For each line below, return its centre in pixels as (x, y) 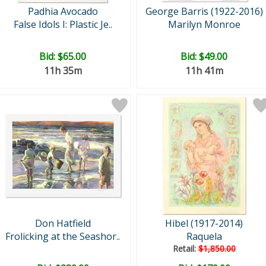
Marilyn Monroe (204, 24)
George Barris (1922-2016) (204, 11)
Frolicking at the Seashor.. (63, 236)
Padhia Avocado (63, 11)
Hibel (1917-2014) (204, 223)
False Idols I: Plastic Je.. (63, 24)
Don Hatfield (63, 223)
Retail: (185, 248)
